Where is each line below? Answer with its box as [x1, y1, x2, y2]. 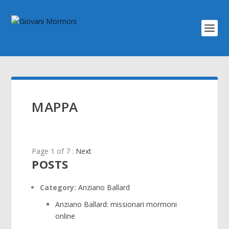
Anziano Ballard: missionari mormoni [55, 199, 177, 209]
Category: [40, 182, 77, 193]
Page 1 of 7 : [32, 146, 76, 156]
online [55, 211, 76, 221]
